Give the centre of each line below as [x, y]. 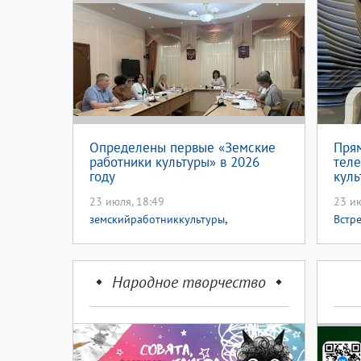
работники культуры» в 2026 [174, 162]
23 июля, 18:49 [127, 201]
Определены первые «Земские [183, 147]
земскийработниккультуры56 [164, 237]
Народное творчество [189, 282]
